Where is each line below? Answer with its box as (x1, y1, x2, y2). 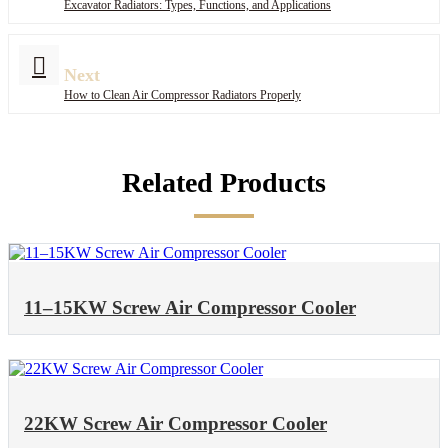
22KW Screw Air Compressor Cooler (24, 412, 327, 434)
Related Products (122, 166, 326, 198)
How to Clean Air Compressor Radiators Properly (64, 87, 301, 102)
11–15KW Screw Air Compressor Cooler (24, 296, 356, 318)
